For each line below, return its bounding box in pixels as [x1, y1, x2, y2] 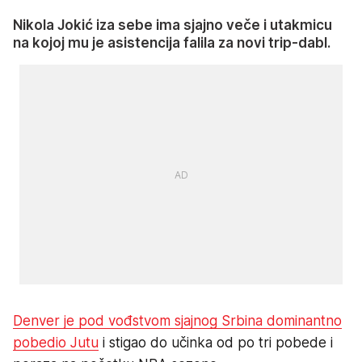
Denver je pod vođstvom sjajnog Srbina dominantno [13, 313, 342, 330]
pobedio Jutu [13, 335, 99, 351]
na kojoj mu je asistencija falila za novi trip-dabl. [13, 35, 330, 52]
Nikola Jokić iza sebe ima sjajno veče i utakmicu [13, 17, 332, 34]
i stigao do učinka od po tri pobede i [99, 335, 333, 351]
